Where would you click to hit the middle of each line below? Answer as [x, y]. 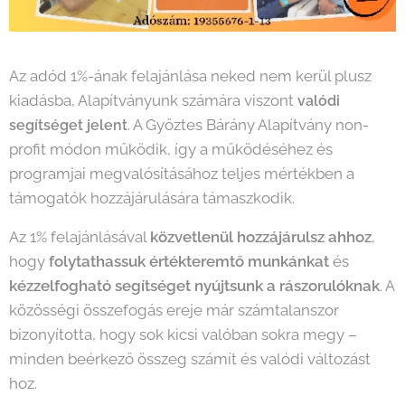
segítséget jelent [68, 125]
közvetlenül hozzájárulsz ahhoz [261, 236]
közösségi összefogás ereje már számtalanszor [174, 310]
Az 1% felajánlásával [80, 236]
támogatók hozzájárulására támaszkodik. [154, 198]
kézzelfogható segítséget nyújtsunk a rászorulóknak [194, 285]
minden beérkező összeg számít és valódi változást [190, 358]
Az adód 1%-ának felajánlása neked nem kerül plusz [190, 75]
